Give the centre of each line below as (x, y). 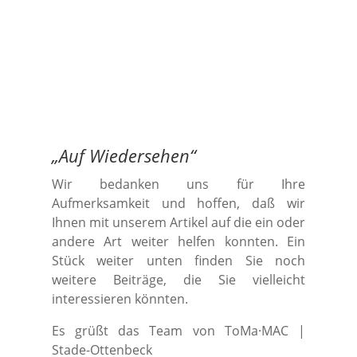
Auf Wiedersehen (124, 155)
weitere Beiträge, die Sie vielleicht (178, 279)
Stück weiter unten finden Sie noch (178, 260)
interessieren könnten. (120, 298)
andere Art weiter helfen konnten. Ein (178, 241)
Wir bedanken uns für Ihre (178, 184)
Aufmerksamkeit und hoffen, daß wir (178, 203)
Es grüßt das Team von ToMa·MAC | (178, 330)
